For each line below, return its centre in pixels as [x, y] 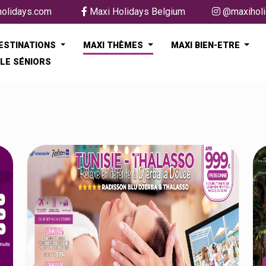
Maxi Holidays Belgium [136, 12]
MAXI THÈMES [115, 45]
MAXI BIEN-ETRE [206, 45]
